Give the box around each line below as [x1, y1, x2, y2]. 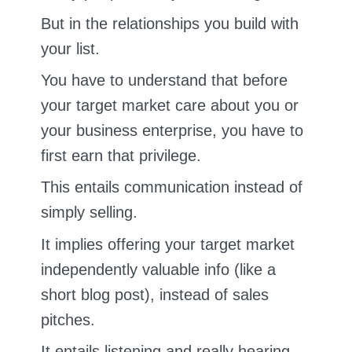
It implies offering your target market [41, 235, 295, 253]
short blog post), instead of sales [41, 285, 269, 303]
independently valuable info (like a [41, 260, 276, 278]
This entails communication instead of [41, 178, 302, 196]
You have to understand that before [41, 71, 288, 90]
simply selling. [41, 203, 137, 222]
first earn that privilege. [41, 147, 201, 165]
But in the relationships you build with [41, 15, 299, 33]
